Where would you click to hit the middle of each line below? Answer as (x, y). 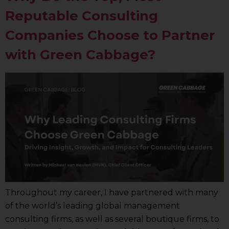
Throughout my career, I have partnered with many (112, 193)
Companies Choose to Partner (110, 36)
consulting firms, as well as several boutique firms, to (112, 219)
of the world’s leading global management (93, 206)
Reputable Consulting (82, 16)
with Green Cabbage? (80, 55)
